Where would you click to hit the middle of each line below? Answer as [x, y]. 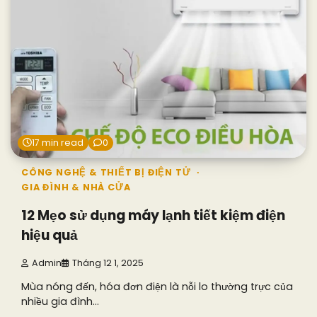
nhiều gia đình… [60, 301]
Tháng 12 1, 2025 [108, 263]
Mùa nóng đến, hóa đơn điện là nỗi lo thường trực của [157, 286]
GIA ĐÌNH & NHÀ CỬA [76, 187]
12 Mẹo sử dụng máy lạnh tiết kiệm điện [153, 215]
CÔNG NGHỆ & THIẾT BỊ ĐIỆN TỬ [106, 172]
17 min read [58, 142]
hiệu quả [50, 235]
